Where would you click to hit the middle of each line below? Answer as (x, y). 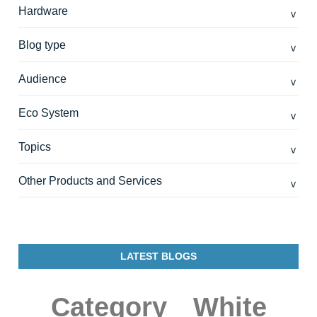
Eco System (48, 113)
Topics (35, 146)
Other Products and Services (90, 180)
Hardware (43, 11)
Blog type (42, 45)
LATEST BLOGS (158, 256)
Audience (42, 79)
